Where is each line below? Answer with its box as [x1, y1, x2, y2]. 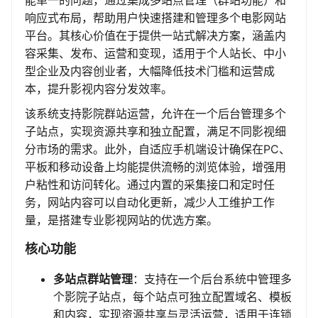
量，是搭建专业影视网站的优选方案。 [25, 213, 218, 228]
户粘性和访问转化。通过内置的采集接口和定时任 [25, 177, 275, 192]
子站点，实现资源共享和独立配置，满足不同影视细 [25, 124, 286, 139]
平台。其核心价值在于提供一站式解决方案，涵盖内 [25, 28, 286, 43]
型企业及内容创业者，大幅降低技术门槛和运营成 [25, 64, 275, 79]
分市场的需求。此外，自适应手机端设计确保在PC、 [25, 142, 290, 157]
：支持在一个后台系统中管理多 [133, 272, 292, 287]
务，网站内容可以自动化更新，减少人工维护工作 [25, 195, 275, 210]
